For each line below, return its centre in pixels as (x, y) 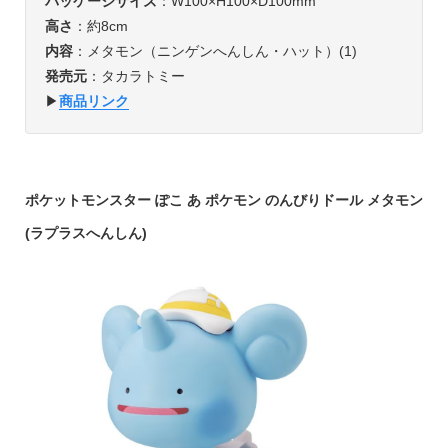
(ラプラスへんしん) (85, 233)
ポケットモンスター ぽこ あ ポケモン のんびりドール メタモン (223, 200)
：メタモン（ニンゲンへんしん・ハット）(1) (214, 51)
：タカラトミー (135, 76)
